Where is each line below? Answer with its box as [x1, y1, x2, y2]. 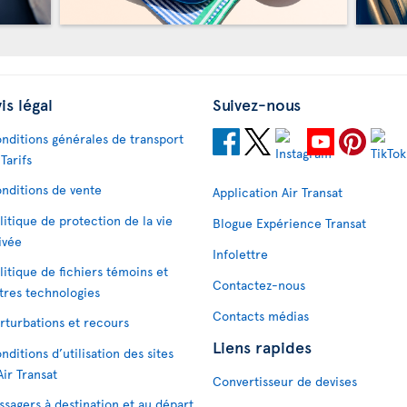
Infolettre [213, 245, 268, 263]
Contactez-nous [213, 276, 305, 293]
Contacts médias [213, 307, 309, 324]
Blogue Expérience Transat [213, 214, 366, 232]
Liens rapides [213, 335, 312, 358]
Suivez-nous [213, 93, 301, 115]
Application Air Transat [213, 184, 342, 201]
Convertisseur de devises [213, 372, 357, 390]
